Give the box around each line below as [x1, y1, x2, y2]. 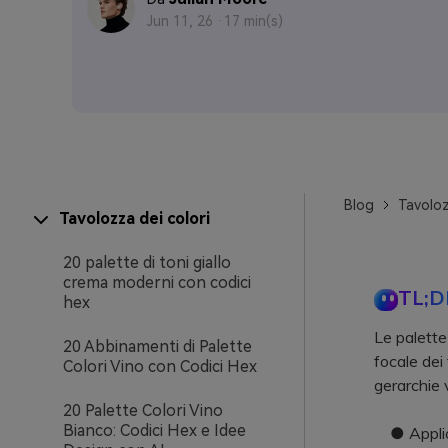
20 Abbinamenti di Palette [63, 337, 252, 356]
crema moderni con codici [63, 273, 251, 292]
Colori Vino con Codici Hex [63, 357, 257, 376]
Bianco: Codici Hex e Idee [63, 421, 246, 440]
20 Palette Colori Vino [63, 401, 223, 420]
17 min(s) [224, 13, 283, 29]
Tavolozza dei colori [59, 209, 210, 228]
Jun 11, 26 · [147, 13, 224, 29]
